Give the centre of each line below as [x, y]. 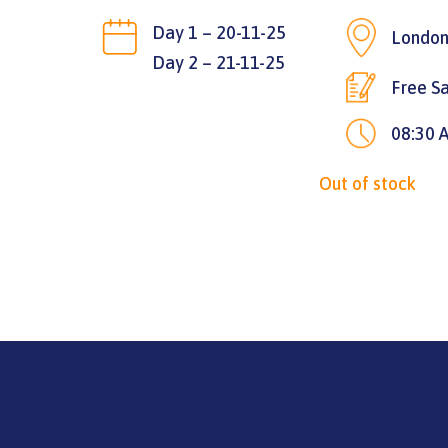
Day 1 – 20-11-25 [219, 32]
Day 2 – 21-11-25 [218, 62]
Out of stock [367, 184]
